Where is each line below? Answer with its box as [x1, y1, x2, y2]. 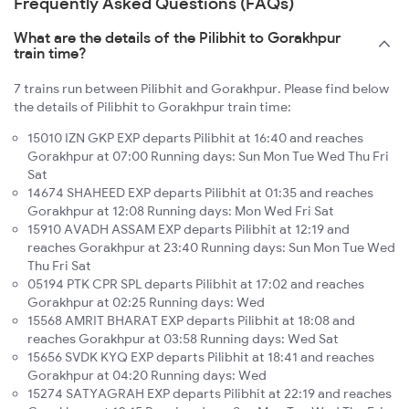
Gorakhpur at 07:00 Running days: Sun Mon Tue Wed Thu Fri [27, 147, 389, 164]
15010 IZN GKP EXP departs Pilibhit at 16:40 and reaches [27, 129, 363, 146]
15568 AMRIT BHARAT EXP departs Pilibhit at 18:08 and [27, 311, 355, 329]
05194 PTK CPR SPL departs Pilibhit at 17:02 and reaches [27, 275, 364, 292]
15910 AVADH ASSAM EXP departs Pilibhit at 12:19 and [27, 220, 350, 237]
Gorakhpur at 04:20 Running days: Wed [27, 366, 267, 383]
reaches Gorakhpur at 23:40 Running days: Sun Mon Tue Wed [27, 238, 395, 256]
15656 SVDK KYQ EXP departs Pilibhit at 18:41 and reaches [27, 348, 374, 365]
